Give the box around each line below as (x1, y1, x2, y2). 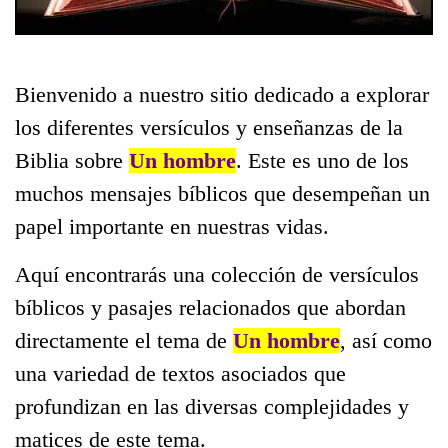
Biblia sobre (15, 148, 129, 173)
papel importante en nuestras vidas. (15, 214, 329, 239)
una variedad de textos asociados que (15, 361, 346, 386)
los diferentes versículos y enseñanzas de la (15, 115, 403, 140)
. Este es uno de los (236, 148, 409, 173)
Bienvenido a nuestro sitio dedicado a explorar (15, 82, 429, 107)
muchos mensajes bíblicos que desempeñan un (15, 181, 430, 206)
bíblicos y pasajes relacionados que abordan (15, 295, 406, 320)
